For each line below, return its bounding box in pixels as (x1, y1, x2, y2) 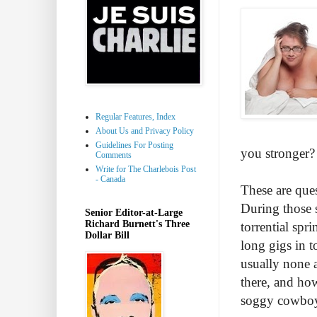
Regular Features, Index (96, 111, 175, 122)
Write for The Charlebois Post (96, 163, 196, 174)
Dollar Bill (85, 229, 129, 241)
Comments (96, 149, 132, 160)
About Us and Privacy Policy (96, 125, 194, 136)
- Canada (96, 173, 125, 184)
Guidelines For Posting (96, 139, 173, 150)
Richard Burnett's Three (85, 218, 190, 229)
